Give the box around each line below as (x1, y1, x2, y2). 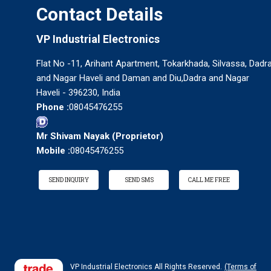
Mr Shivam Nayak (36, 131, 109, 142)
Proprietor (116, 131, 160, 142)
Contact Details (36, 4, 163, 25)
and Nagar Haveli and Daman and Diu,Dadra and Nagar (36, 73, 249, 84)
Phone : (36, 102, 69, 113)
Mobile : (36, 145, 70, 157)
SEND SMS (124, 176, 154, 184)
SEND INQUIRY (48, 176, 89, 184)
